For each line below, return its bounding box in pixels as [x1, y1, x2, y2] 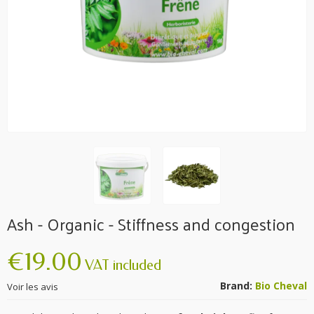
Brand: [220, 279, 252, 293]
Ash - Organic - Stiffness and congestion [7, 209, 295, 240]
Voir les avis [7, 280, 58, 294]
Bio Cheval [255, 279, 307, 293]
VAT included [85, 257, 161, 274]
